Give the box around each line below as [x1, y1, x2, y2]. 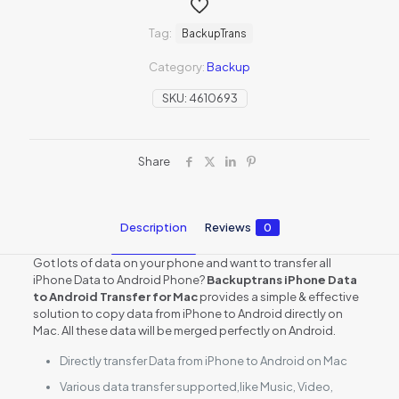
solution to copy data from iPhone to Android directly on [32, 305, 343, 321]
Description [119, 219, 187, 234]
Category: [149, 59, 207, 74]
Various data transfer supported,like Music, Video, [59, 379, 333, 394]
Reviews [204, 219, 251, 234]
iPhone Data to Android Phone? [32, 272, 207, 287]
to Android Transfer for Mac [32, 289, 198, 304]
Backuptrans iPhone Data [206, 272, 357, 287]
